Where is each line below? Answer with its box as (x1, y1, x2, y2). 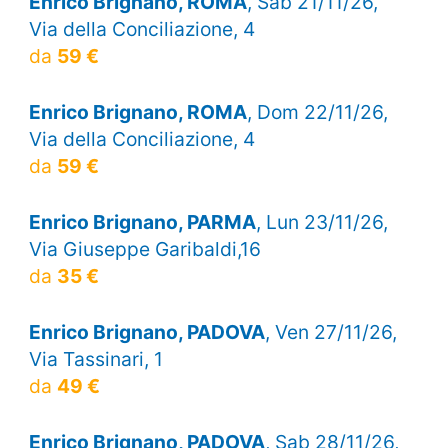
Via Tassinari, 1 (28, 347, 163, 372)
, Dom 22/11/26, (246, 99, 388, 124)
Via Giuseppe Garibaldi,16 (28, 237, 261, 262)
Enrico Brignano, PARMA (28, 210, 256, 235)
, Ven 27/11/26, (264, 320, 397, 345)
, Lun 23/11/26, (255, 210, 388, 235)
